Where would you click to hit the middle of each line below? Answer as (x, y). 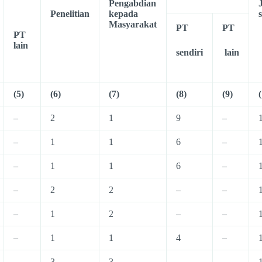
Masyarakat (133, 24)
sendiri (189, 52)
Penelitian (70, 14)
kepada (123, 14)
